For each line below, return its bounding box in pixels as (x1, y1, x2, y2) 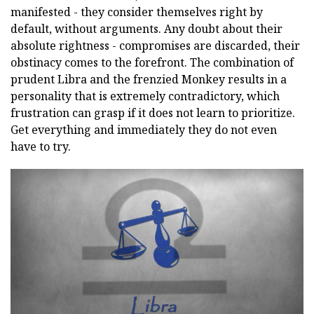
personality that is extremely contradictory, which (11, 88, 280, 104)
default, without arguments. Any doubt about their (11, 20, 282, 36)
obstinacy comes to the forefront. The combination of (11, 54, 294, 70)
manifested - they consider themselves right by (11, 4, 263, 20)
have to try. (11, 138, 71, 154)
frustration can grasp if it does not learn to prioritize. (11, 104, 295, 121)
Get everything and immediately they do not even (11, 121, 277, 137)
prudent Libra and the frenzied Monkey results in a (11, 71, 287, 87)
